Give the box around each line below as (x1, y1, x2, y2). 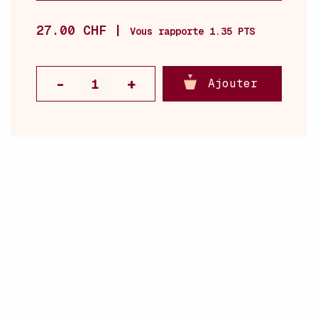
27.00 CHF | (36, 21, 130, 38)
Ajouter (207, 76, 258, 91)
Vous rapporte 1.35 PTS (130, 24, 255, 38)
